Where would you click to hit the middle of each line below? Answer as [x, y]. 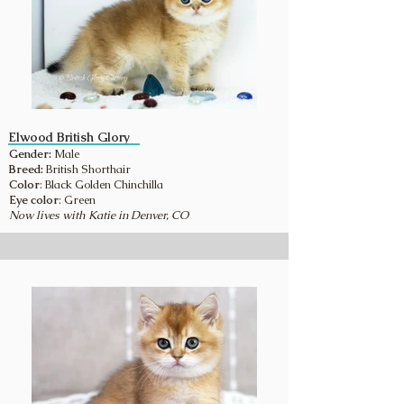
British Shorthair [88, 169]
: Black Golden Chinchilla [101, 184]
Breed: [28, 169]
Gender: [30, 154]
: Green [77, 200]
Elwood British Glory [69, 137]
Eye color [34, 200]
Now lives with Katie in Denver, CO [99, 215]
